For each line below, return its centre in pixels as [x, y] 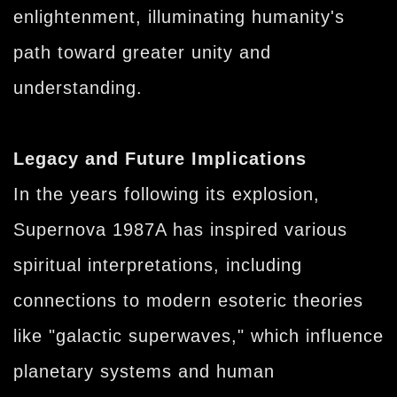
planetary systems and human [144, 371]
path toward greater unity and [142, 52]
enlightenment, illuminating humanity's [179, 16]
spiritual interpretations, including [158, 265]
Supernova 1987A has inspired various [180, 229]
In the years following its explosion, [167, 194]
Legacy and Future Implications [160, 158]
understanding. [78, 87]
